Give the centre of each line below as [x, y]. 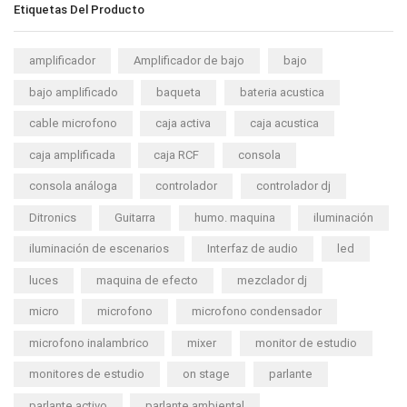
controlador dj [293, 186]
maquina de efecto [148, 280]
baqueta [179, 92]
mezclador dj [272, 280]
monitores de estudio [87, 374]
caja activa [184, 124]
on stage [207, 374]
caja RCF [177, 154]
